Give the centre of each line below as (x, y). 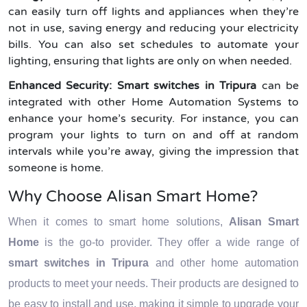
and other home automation (224, 263)
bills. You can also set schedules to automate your (153, 45)
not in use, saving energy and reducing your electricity (153, 28)
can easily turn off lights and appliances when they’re (153, 12)
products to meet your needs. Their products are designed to (153, 283)
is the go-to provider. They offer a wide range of (169, 242)
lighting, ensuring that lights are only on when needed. (150, 61)
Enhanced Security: (60, 86)
